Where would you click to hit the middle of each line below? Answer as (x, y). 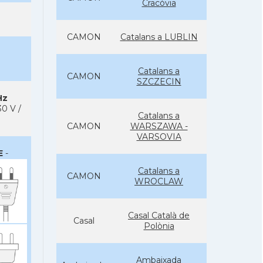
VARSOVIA (159, 137)
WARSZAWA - (159, 126)
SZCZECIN (159, 82)
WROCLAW (159, 181)
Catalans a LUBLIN (159, 37)
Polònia (159, 226)
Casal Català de (159, 215)
